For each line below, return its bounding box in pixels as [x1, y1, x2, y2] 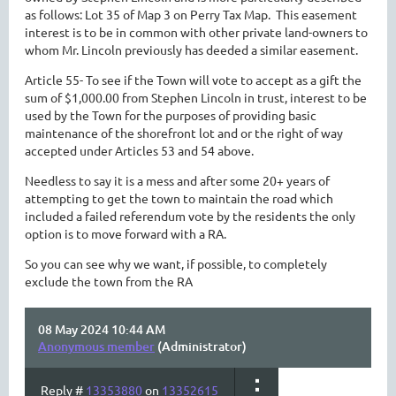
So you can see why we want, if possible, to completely [25, 255, 327, 271]
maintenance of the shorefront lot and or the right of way [25, 125, 343, 141]
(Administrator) [155, 338, 247, 354]
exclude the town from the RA [25, 273, 195, 289]
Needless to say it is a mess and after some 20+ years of [25, 172, 330, 188]
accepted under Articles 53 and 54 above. [25, 142, 254, 158]
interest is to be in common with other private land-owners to [25, 24, 368, 40]
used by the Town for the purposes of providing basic [25, 107, 316, 123]
